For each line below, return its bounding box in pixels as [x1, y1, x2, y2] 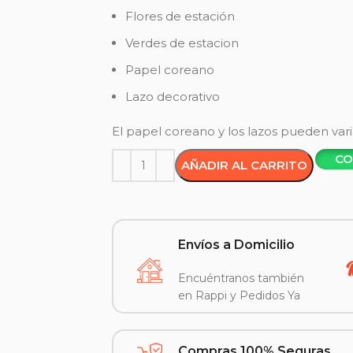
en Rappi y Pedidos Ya [178, 288, 301, 303]
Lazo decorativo [125, 89, 221, 104]
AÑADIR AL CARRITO [181, 158, 308, 173]
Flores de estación [125, 9, 236, 24]
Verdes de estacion [125, 35, 240, 50]
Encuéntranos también [178, 271, 305, 285]
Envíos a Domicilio [178, 237, 295, 252]
